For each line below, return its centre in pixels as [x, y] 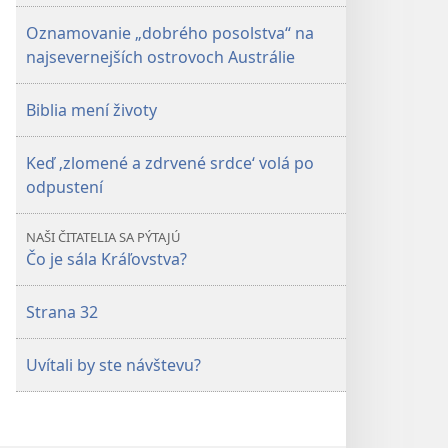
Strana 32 [62, 312]
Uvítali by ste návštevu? [113, 365]
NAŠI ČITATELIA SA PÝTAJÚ [103, 237]
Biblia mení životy [91, 110]
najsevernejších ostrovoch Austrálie [160, 57]
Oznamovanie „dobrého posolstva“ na [170, 33]
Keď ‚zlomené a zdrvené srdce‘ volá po [170, 163]
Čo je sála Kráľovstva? [106, 259]
